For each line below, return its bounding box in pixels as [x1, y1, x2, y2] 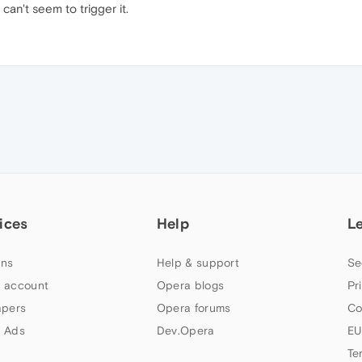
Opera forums [156, 301, 231, 314]
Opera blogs [156, 278, 225, 292]
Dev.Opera [156, 323, 215, 337]
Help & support [156, 255, 240, 269]
